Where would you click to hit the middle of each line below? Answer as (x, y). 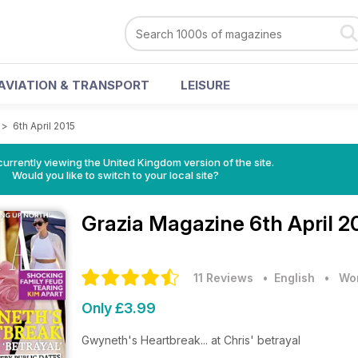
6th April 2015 (44, 126)
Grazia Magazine (165, 223)
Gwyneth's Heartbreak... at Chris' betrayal (191, 340)
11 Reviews (223, 278)
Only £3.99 (119, 308)
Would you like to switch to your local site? (115, 175)
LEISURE (205, 85)
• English (286, 278)
